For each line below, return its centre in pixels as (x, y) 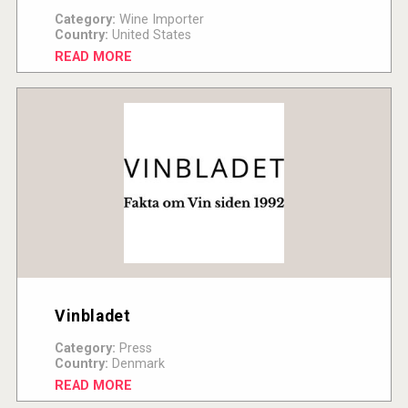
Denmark (136, 364)
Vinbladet (92, 316)
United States (149, 36)
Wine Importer (159, 20)
